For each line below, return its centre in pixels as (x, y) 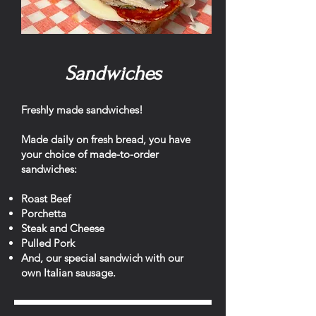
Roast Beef (46, 199)
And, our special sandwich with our (102, 258)
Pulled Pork (49, 243)
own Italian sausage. (68, 273)
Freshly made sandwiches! (82, 110)
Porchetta (44, 213)
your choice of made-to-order (90, 154)
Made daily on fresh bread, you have (106, 139)
